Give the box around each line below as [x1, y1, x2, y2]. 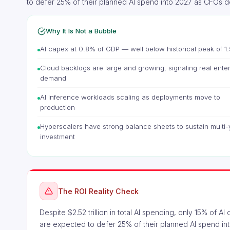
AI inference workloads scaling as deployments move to [40, 93, 220, 101]
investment [40, 132, 75, 141]
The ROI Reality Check [58, 186, 139, 196]
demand [40, 74, 66, 82]
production [40, 103, 75, 111]
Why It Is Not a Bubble [46, 27, 117, 35]
